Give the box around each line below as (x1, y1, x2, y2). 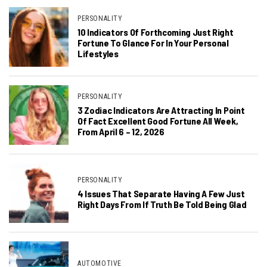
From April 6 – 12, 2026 (77, 126, 164, 138)
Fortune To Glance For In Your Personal (77, 37, 229, 49)
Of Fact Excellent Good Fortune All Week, (77, 115, 238, 127)
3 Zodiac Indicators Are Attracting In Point (77, 104, 245, 116)
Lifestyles (77, 48, 119, 60)
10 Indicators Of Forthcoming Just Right (77, 26, 234, 38)
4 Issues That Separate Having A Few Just (77, 188, 245, 200)
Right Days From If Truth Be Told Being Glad (77, 198, 247, 210)
